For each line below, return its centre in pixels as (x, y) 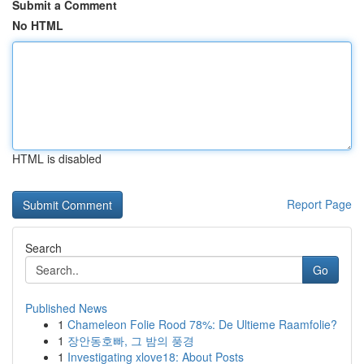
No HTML (38, 25)
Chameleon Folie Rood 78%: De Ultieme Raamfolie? (202, 324)
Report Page (319, 204)
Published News (66, 308)
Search (43, 248)
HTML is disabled (57, 158)
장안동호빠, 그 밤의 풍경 (131, 340)
